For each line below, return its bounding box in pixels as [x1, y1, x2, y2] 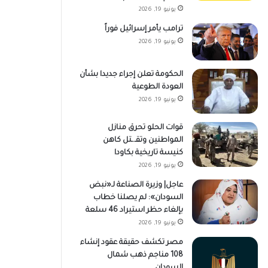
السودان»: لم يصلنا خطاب [93, 193, 183, 202]
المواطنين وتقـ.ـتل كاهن [102, 136, 183, 145]
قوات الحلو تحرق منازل [107, 123, 183, 132]
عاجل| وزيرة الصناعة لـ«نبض [89, 181, 183, 190]
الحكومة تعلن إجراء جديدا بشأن [79, 70, 183, 79]
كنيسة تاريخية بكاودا [114, 148, 183, 157]
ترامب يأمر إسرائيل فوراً [104, 25, 183, 33]
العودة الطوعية [132, 83, 183, 92]
